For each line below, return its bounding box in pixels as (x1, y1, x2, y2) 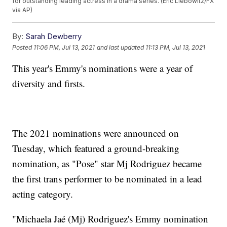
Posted (12, 43, 34, 51)
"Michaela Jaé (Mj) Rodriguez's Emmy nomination (12, 212, 209, 225)
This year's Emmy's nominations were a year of (12, 62, 193, 75)
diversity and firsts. (12, 77, 86, 90)
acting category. (12, 187, 73, 201)
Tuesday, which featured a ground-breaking (12, 142, 180, 155)
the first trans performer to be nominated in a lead (12, 172, 203, 185)
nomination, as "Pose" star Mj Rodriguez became (12, 157, 202, 170)
